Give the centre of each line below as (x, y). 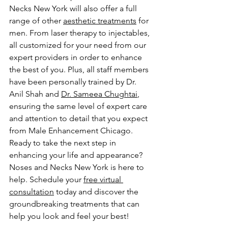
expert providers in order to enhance (77, 57)
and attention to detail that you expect (79, 118)
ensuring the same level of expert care (79, 106)
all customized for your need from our (79, 45)
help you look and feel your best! (69, 216)
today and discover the (97, 191)
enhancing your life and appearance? (77, 155)
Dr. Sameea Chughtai (99, 94)
